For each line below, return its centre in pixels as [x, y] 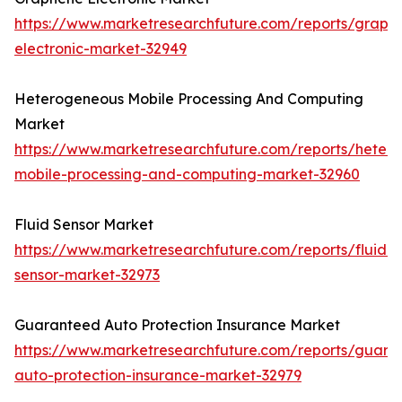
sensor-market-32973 [87, 275]
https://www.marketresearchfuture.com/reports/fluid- [204, 250]
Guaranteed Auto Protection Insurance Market [177, 325]
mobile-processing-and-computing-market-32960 [187, 175]
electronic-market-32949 [100, 49]
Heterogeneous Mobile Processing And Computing [189, 99]
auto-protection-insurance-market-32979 [158, 376]
